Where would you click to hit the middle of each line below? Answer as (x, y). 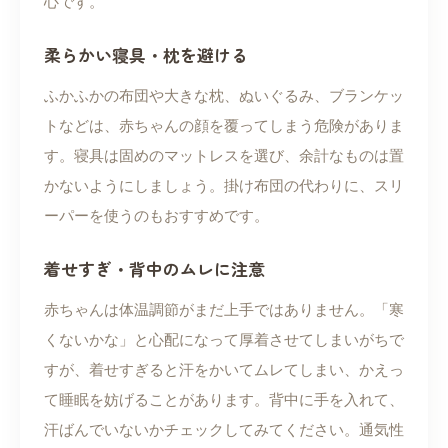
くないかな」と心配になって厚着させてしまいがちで (224, 340)
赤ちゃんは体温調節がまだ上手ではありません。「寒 (224, 310)
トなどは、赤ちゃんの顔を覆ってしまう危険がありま (224, 126)
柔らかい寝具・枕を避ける (146, 55)
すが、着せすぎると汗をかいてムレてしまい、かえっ (224, 370)
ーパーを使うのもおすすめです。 (156, 216)
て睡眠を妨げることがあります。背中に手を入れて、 (224, 400)
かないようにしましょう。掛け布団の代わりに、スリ (224, 186)
